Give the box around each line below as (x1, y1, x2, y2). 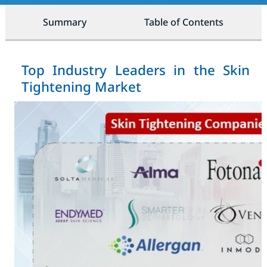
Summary (43, 15, 87, 29)
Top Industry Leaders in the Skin (21, 61, 250, 79)
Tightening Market (21, 77, 141, 96)
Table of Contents (144, 15, 224, 29)
